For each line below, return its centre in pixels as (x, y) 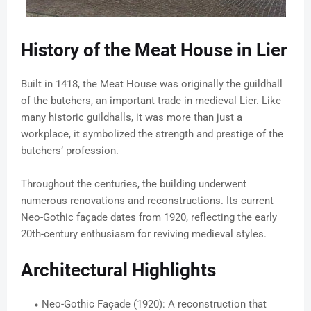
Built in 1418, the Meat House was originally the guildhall (152, 84)
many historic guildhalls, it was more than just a (132, 118)
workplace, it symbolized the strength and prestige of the (152, 134)
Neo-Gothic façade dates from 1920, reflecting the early (149, 218)
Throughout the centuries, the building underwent (134, 184)
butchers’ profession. (70, 151)
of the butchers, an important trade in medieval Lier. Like (151, 101)
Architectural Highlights (118, 270)
